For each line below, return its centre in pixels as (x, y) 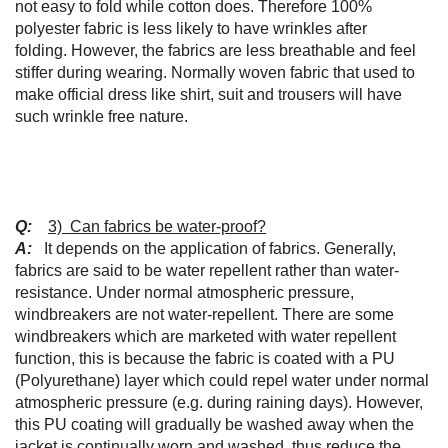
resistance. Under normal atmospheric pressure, (184, 292)
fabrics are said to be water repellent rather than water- (207, 270)
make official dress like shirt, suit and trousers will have (208, 94)
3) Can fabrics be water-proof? (157, 226)
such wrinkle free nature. (101, 116)
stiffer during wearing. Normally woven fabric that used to (215, 72)
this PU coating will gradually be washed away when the (214, 424)
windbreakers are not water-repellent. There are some (204, 314)
